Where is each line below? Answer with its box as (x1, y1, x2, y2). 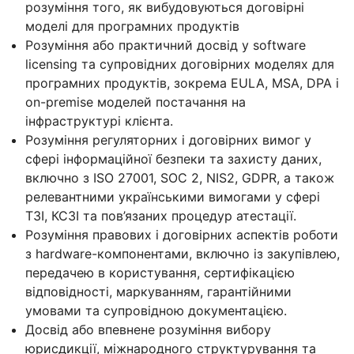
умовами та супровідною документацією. (25, 302, 287, 318)
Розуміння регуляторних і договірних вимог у (25, 131, 311, 148)
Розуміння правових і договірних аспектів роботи (25, 226, 338, 243)
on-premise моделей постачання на (25, 93, 246, 110)
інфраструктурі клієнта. (25, 112, 173, 129)
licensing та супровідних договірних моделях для (25, 55, 334, 72)
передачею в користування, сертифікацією (25, 264, 295, 281)
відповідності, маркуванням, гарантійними (25, 283, 292, 299)
